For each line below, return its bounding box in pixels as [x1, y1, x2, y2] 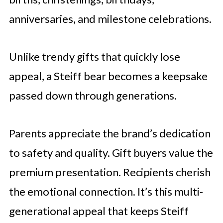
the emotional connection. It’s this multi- [8, 184, 203, 198]
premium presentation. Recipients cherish [8, 165, 211, 179]
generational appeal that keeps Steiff [8, 204, 189, 218]
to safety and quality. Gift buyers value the [8, 145, 213, 159]
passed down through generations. [8, 88, 177, 102]
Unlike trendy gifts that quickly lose [8, 49, 180, 63]
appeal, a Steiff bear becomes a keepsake [8, 69, 208, 83]
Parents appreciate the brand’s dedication [8, 126, 211, 140]
